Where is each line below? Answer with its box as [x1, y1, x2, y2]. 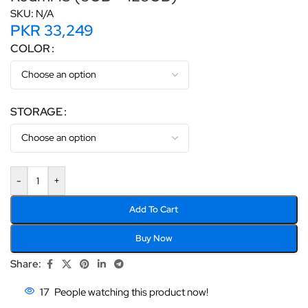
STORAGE [10, 104, 63, 119]
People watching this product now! [54, 285, 208, 299]
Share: [10, 257, 41, 272]
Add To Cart [129, 203, 179, 215]
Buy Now [135, 232, 173, 244]
